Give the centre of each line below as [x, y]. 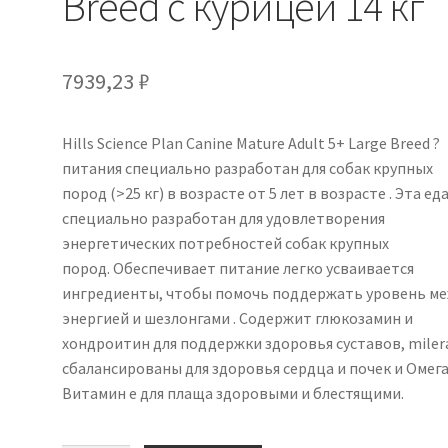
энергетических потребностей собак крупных [226, 242]
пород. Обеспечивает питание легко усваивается [238, 267]
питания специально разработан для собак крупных [248, 167]
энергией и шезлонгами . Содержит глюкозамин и [238, 317]
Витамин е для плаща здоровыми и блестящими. [233, 392]
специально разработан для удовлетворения [224, 217]
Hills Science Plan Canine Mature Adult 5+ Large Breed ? [251, 142]
